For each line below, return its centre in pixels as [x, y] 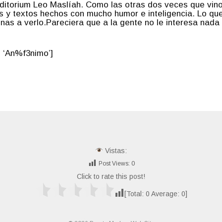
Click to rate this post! [111, 176]
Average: [165, 194]
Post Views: [114, 164]
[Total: [135, 194]
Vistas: [115, 151]
